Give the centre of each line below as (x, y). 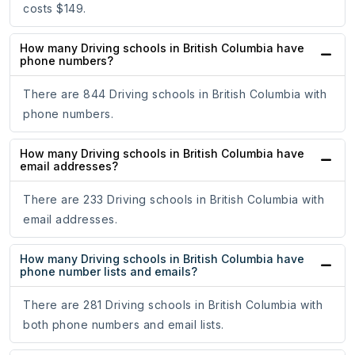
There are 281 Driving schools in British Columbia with (173, 305)
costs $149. (55, 9)
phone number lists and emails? (109, 272)
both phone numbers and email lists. (124, 325)
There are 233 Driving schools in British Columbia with (174, 200)
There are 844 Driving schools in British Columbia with (175, 94)
